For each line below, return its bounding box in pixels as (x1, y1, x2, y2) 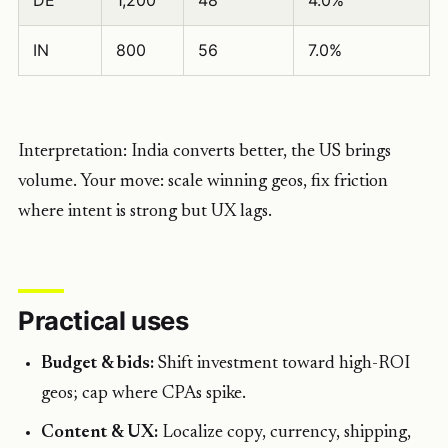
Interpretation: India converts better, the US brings (18, 143, 391, 162)
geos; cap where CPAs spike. (41, 385, 247, 404)
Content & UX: (41, 424, 159, 443)
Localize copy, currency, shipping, (158, 424, 412, 443)
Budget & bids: (41, 355, 155, 374)
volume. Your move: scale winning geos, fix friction (18, 173, 388, 192)
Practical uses (18, 304, 189, 336)
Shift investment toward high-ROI (154, 355, 411, 374)
